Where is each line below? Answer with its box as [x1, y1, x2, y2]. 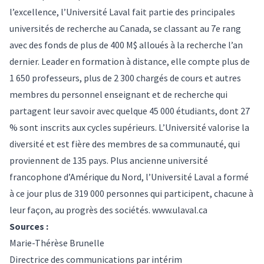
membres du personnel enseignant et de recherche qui [9, 88, 227, 100]
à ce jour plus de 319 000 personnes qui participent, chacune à [9, 187, 253, 199]
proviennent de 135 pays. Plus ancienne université [9, 154, 208, 166]
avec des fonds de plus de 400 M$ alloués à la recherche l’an [9, 38, 243, 51]
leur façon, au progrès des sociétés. [9, 203, 152, 216]
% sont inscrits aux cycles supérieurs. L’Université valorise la [9, 121, 249, 133]
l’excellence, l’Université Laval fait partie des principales [9, 5, 235, 18]
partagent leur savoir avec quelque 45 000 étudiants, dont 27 [9, 104, 250, 117]
